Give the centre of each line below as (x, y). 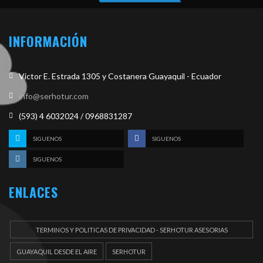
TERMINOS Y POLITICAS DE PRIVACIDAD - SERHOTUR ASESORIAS (131, 230)
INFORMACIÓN (48, 41)
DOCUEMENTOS (131, 248)
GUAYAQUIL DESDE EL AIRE (57, 252)
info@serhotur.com (54, 96)
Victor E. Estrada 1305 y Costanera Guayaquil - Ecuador (120, 76)
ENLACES (33, 192)
